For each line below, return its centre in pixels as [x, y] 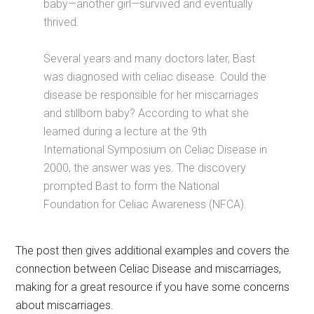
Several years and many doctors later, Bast [150, 59]
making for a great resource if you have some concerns [153, 287]
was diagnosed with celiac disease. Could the [155, 77]
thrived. [62, 22]
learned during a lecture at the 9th [125, 132]
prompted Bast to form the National [132, 186]
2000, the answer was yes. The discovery [145, 168]
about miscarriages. [65, 306]
